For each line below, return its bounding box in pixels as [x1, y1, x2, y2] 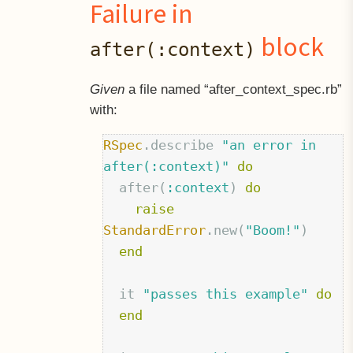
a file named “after [124, 81, 236, 97]
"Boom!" [245, 221, 301, 238]
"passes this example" [143, 285, 309, 302]
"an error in [221, 136, 317, 153]
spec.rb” [292, 81, 342, 97]
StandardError [103, 221, 206, 238]
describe [150, 136, 214, 153]
